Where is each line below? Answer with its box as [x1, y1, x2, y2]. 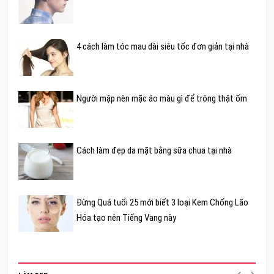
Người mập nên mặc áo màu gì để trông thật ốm [76, 93, 248, 105]
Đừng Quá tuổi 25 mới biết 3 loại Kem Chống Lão [76, 197, 249, 209]
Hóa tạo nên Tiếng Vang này [76, 212, 177, 224]
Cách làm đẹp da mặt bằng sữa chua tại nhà [76, 145, 232, 157]
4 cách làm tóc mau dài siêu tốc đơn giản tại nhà [76, 41, 250, 53]
